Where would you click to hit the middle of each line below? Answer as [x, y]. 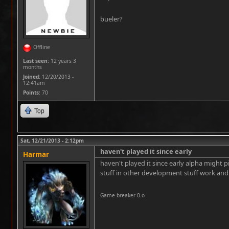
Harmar [36, 154]
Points [31, 93]
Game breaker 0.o [122, 195]
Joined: [32, 77]
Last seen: [36, 61]
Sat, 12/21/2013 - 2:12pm [52, 141]
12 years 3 [63, 61]
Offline [42, 47]
